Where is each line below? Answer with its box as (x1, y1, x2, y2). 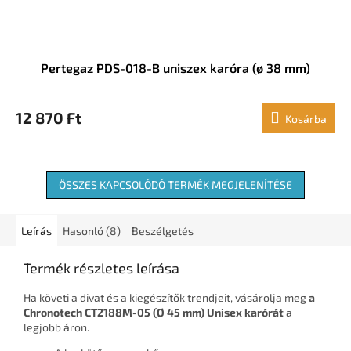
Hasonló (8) (63, 224, 121, 238)
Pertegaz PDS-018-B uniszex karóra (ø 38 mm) (41, 60, 310, 76)
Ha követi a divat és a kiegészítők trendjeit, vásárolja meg (24, 291, 309, 305)
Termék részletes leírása (24, 259, 179, 277)
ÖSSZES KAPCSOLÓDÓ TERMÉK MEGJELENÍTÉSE (59, 178, 292, 192)
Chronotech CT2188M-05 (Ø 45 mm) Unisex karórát (24, 306, 284, 320)
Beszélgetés (132, 224, 194, 238)
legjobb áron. (24, 320, 89, 335)
